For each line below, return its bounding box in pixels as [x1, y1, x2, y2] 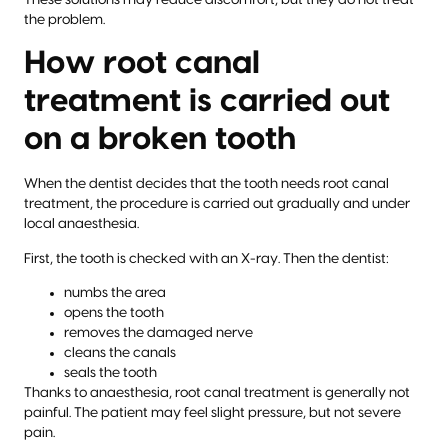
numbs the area [64, 286, 166, 301]
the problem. [24, 13, 105, 28]
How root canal [24, 47, 260, 80]
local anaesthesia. [24, 217, 139, 232]
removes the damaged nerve [64, 326, 253, 341]
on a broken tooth [24, 123, 296, 156]
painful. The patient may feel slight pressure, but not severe [24, 406, 401, 421]
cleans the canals [64, 346, 176, 361]
